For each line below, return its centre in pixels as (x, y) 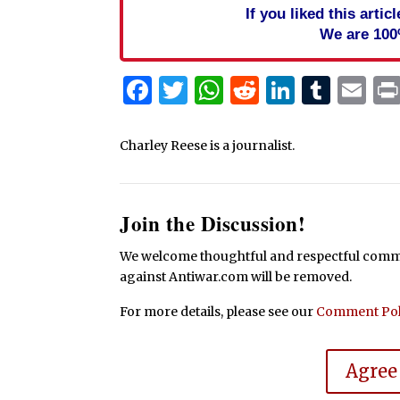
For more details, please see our (218, 312)
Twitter (240, 91)
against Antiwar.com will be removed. (236, 276)
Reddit (304, 91)
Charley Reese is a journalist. (208, 145)
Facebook (219, 91)
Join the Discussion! (213, 223)
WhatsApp (296, 91)
